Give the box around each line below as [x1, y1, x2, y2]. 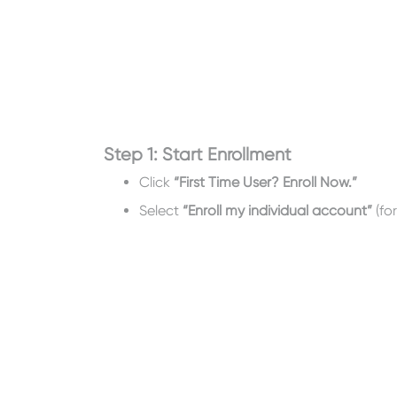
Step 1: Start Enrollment [104, 143, 292, 165]
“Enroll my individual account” [183, 201, 372, 219]
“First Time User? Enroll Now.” [174, 173, 357, 191]
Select [139, 201, 183, 219]
